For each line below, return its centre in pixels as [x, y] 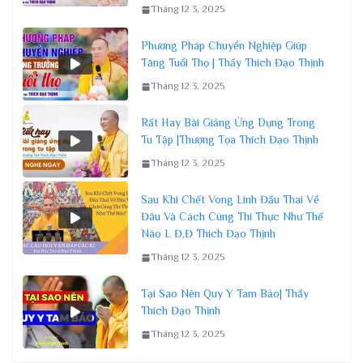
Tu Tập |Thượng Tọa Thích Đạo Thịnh [230, 140]
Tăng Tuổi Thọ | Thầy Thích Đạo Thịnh [233, 63]
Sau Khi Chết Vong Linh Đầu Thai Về [230, 200]
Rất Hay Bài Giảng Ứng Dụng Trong [228, 123]
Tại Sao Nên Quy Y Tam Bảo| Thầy [225, 294]
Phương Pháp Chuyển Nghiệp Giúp [224, 46]
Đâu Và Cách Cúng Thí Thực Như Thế [232, 217]
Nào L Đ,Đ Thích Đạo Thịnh [208, 234]
